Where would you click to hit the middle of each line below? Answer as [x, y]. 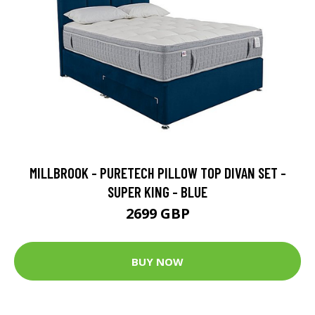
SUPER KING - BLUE [157, 192]
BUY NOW [157, 261]
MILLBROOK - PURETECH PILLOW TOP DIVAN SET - [157, 173]
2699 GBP [157, 213]
